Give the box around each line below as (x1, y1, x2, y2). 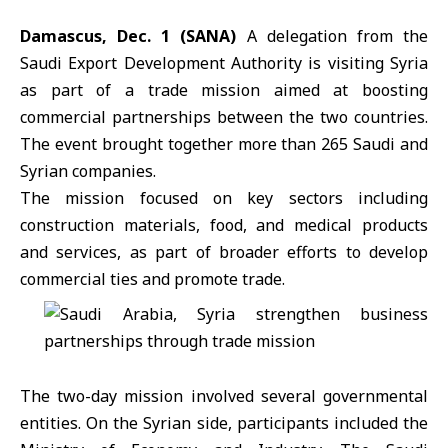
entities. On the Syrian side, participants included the (20, 412, 428, 434)
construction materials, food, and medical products (20, 214, 428, 236)
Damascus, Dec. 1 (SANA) (20, 25, 237, 47)
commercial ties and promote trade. (20, 268, 285, 290)
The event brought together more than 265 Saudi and (20, 133, 428, 155)
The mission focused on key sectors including (20, 187, 428, 209)
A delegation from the (236, 25, 429, 47)
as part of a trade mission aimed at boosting (20, 79, 428, 101)
